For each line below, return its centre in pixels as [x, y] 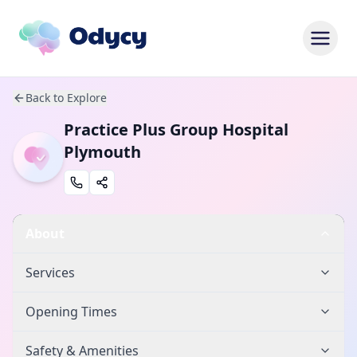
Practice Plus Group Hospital [176, 129]
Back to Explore [66, 98]
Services [50, 273]
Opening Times [71, 312]
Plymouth [102, 152]
